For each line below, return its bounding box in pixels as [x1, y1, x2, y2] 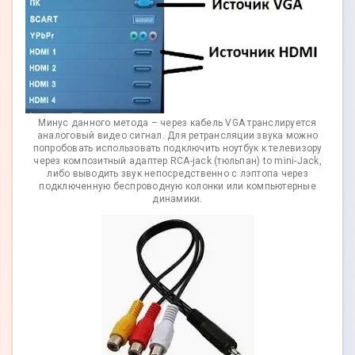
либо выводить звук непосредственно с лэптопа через [47, 167, 308, 179]
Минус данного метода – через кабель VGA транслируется [38, 116, 317, 128]
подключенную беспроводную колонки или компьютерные [39, 180, 316, 192]
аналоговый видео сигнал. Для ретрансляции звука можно [36, 129, 319, 141]
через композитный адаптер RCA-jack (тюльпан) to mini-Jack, [33, 155, 322, 166]
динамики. [152, 193, 203, 204]
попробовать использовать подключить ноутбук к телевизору [32, 142, 323, 154]
